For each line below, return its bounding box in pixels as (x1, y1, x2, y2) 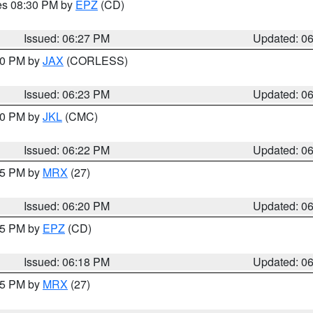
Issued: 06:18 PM (24, 254, 110, 270)
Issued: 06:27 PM (24, 30, 110, 46)
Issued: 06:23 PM (24, 86, 110, 102)
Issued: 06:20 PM (24, 198, 110, 214)
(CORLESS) (64, 52, 128, 68)
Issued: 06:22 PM (24, 142, 110, 158)
